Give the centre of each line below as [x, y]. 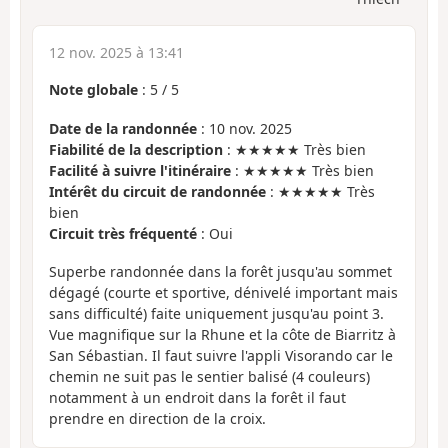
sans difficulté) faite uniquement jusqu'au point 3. [216, 314]
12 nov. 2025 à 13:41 [116, 53]
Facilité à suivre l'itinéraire [140, 170]
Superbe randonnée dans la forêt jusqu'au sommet [220, 272]
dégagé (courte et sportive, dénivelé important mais [223, 293]
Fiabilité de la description [136, 149]
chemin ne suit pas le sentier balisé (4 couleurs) [209, 377]
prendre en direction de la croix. [157, 419]
